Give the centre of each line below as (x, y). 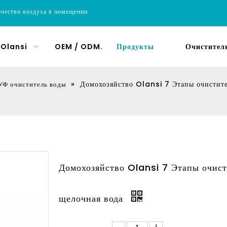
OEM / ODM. (79, 47)
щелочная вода (92, 198)
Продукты (135, 47)
